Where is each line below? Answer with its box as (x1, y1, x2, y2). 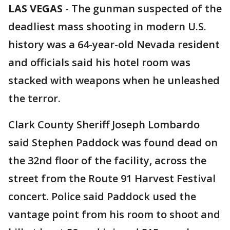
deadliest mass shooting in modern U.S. (8, 20, 206, 33)
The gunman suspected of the (71, 2, 222, 15)
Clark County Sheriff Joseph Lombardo (8, 118, 200, 131)
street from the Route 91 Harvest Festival (8, 171, 216, 185)
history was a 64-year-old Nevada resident (8, 37, 220, 51)
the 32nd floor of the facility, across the (8, 154, 206, 167)
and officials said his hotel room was (8, 55, 190, 69)
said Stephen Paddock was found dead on (8, 136, 218, 149)
